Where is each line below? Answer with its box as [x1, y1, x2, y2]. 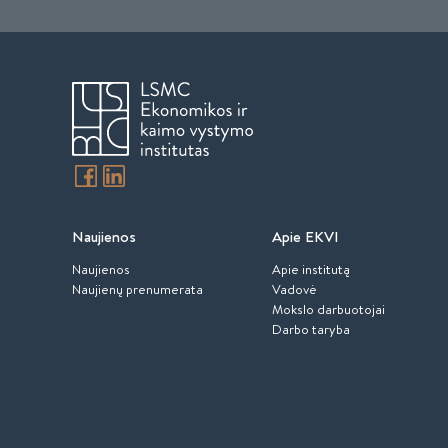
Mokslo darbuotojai [272, 300, 385, 318]
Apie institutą [272, 260, 350, 278]
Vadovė [272, 280, 317, 298]
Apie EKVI [272, 226, 339, 247]
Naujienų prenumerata [72, 280, 203, 298]
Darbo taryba [272, 320, 350, 338]
